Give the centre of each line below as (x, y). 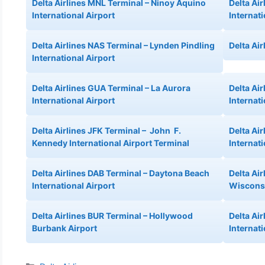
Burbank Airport (64, 228)
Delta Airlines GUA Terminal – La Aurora (111, 88)
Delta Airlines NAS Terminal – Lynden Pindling (123, 45)
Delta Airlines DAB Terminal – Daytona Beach (121, 173)
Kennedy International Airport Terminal (111, 143)
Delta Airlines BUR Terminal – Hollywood (112, 215)
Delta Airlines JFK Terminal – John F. (106, 130)
